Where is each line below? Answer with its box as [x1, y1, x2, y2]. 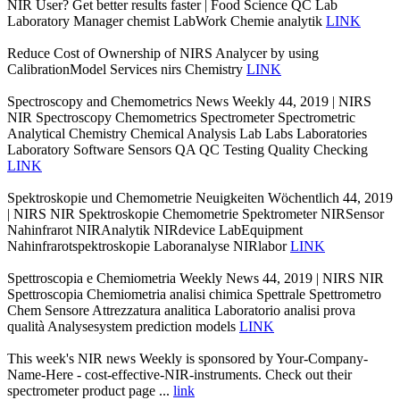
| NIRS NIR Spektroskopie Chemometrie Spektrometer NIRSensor [7, 205, 384, 221]
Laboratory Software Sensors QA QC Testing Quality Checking [7, 141, 368, 157]
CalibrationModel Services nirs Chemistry [7, 61, 246, 77]
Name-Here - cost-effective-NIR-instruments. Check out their [7, 366, 352, 382]
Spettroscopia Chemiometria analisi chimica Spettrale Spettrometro [7, 286, 381, 302]
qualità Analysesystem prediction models [7, 318, 239, 334]
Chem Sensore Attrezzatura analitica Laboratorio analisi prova [7, 302, 355, 318]
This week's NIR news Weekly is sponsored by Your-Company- [7, 350, 368, 366]
